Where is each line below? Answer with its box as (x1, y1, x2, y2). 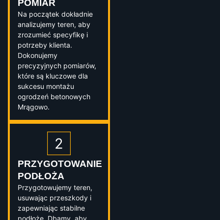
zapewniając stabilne (18, 204, 85, 213)
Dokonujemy (18, 51, 57, 60)
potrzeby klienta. (18, 41, 72, 50)
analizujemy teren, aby (18, 20, 90, 29)
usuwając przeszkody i (18, 193, 91, 202)
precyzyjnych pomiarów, (18, 61, 96, 70)
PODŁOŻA (18, 171, 64, 182)
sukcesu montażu (18, 82, 74, 91)
